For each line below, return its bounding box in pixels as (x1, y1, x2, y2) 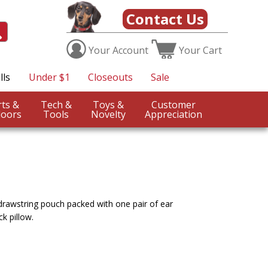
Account (112, 44, 148, 57)
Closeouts (87, 71, 133, 84)
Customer (151, 98, 196, 112)
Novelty (90, 108, 126, 121)
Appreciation (144, 108, 202, 121)
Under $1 (28, 71, 70, 84)
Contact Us (126, 9, 204, 29)
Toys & (117, 98, 124, 112)
